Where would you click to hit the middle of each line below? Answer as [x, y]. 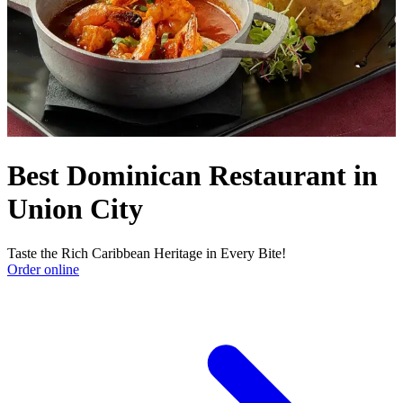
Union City [75, 209]
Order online [43, 269]
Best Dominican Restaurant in [193, 176]
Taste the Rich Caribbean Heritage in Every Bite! [147, 253]
